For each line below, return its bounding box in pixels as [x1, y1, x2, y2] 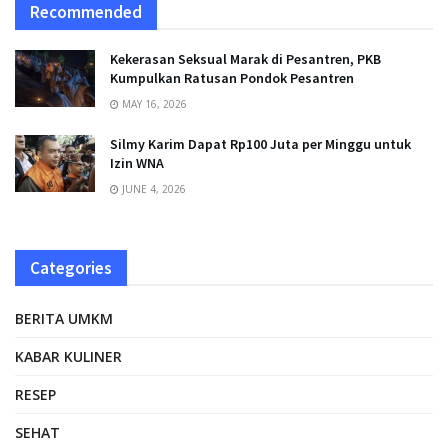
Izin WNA [110, 153, 164, 172]
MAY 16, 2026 [119, 96, 187, 111]
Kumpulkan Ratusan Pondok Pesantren [110, 68, 354, 87]
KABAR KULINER [15, 346, 122, 366]
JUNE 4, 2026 [119, 181, 186, 196]
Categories [30, 256, 112, 279]
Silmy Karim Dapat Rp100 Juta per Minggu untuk [110, 134, 411, 153]
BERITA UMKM [15, 308, 113, 328]
